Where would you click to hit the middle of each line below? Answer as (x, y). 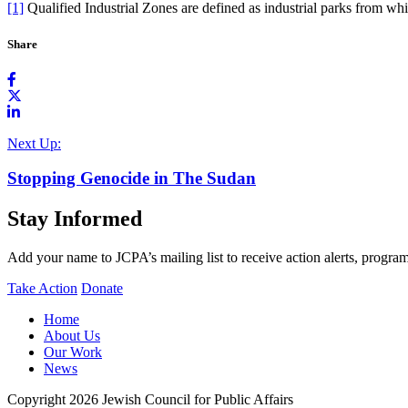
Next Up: (34, 143)
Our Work (73, 352)
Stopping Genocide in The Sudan (132, 178)
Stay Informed (75, 219)
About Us (72, 336)
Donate (102, 289)
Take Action (42, 289)
